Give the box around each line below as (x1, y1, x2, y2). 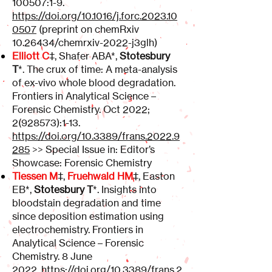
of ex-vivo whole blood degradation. (12, 76, 175, 89)
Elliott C (12, 50, 49, 62)
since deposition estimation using (12, 210, 164, 222)
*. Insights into (93, 183, 157, 195)
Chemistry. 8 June (12, 250, 92, 262)
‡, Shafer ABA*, (49, 50, 120, 62)
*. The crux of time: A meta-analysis (18, 63, 177, 75)
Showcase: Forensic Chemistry (12, 157, 152, 169)
